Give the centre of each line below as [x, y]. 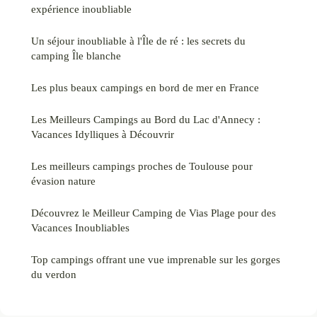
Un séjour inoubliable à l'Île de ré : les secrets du [138, 40]
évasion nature [63, 180]
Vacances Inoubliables [80, 227]
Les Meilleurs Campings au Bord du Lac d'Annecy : [146, 119]
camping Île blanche [76, 55]
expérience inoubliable [81, 8]
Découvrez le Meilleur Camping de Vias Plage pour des [154, 212]
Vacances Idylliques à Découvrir [103, 134]
